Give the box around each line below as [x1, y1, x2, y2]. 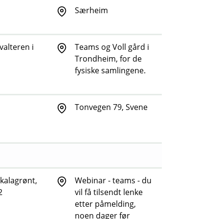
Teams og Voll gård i [75, 42, 149, 53]
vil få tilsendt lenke [75, 187, 143, 198]
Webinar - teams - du [75, 175, 152, 186]
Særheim [75, 5, 108, 16]
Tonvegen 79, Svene [75, 102, 148, 113]
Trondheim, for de [75, 53, 142, 65]
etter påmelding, [75, 198, 136, 210]
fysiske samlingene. [75, 65, 146, 76]
